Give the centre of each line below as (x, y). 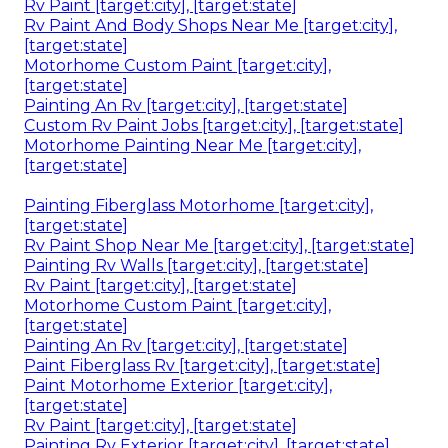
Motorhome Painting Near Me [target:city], (192, 145)
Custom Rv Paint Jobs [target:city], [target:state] (214, 125)
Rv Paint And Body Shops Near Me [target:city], (210, 25)
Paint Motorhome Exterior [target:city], (178, 385)
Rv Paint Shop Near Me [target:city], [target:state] (219, 245)
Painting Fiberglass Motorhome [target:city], (198, 205)
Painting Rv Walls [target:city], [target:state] (196, 265)
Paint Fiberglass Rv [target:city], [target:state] (202, 365)
